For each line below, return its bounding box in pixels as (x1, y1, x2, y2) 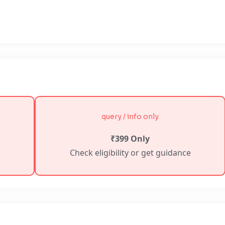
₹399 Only (110, 133, 150, 144)
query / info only (101, 112, 159, 121)
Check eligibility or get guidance (69, 147, 191, 158)
